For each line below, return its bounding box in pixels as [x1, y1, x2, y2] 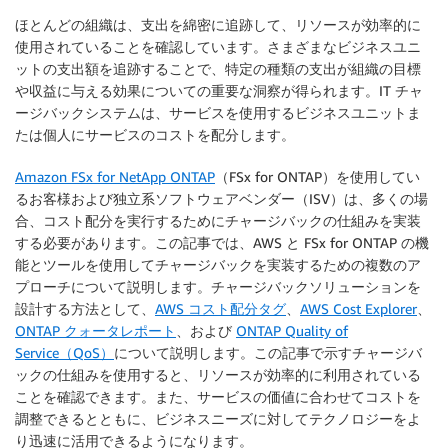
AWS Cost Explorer [300, 300, 417, 317]
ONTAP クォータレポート [15, 322, 176, 339]
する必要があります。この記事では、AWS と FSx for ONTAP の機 [15, 234, 429, 251]
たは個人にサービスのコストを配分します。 [15, 126, 295, 143]
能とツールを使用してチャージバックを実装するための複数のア [15, 256, 421, 273]
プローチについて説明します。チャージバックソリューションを [15, 278, 421, 295]
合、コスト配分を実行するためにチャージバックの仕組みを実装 [15, 212, 421, 229]
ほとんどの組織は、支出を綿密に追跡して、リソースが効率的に [15, 16, 421, 33]
